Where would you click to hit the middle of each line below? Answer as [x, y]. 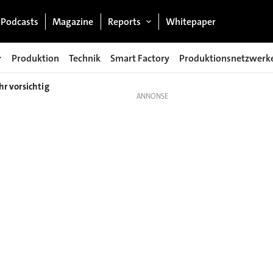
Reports [124, 21]
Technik [85, 58]
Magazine [73, 21]
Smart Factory [140, 58]
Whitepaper [191, 21]
